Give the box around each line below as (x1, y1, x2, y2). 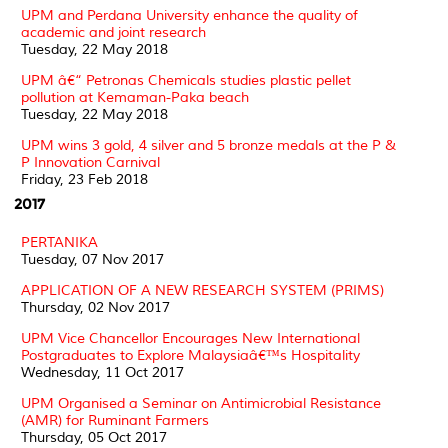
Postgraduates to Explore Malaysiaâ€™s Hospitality (21, 346, 360, 364)
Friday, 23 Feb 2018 (21, 170, 148, 188)
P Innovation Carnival (21, 153, 160, 171)
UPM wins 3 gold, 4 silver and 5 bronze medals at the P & (21, 136, 396, 154)
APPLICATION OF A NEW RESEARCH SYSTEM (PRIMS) (21, 281, 384, 299)
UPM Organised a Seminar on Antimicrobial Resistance (21, 394, 381, 412)
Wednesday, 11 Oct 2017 (21, 363, 184, 381)
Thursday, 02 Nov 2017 (21, 298, 170, 316)
